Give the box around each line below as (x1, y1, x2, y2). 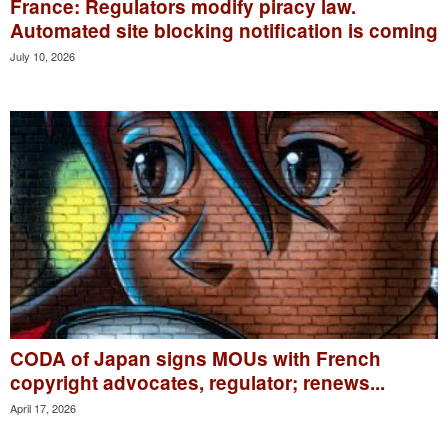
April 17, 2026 (10, 400, 76, 417)
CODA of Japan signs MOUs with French (10, 345, 381, 373)
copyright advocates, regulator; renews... (10, 369, 385, 397)
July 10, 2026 (10, 48, 75, 65)
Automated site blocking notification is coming (10, 17, 438, 45)
